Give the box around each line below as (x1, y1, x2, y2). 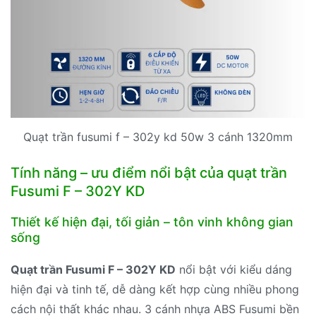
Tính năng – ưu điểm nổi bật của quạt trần (11, 164, 287, 181)
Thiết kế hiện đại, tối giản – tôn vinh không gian (11, 214, 293, 229)
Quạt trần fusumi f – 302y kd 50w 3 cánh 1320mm (23, 129, 293, 144)
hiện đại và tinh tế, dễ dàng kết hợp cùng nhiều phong (11, 281, 299, 296)
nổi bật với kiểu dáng (176, 262, 292, 276)
